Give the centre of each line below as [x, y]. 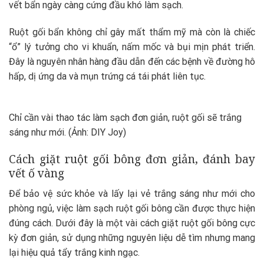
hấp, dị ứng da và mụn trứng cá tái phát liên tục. [107, 76]
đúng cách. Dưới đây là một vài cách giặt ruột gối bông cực [132, 223]
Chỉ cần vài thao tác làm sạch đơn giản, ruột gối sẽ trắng [125, 118]
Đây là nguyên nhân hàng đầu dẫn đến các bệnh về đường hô [132, 61]
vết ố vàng [37, 173]
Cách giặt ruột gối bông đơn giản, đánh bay [132, 159]
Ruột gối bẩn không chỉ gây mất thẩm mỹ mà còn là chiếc [132, 32]
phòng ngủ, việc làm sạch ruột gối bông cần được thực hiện [132, 208]
